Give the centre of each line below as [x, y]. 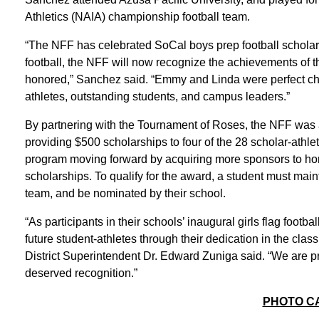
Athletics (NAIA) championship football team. [137, 16]
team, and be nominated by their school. [125, 193]
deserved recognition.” [81, 273]
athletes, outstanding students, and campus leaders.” [157, 96]
